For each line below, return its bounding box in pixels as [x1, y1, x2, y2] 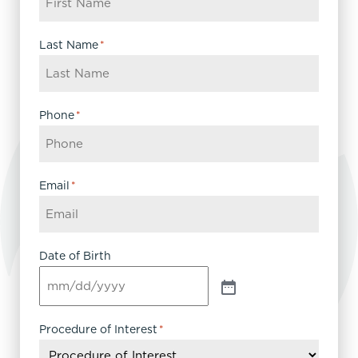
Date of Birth [39, 248, 111, 265]
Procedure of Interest [39, 321, 157, 338]
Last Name [39, 37, 98, 54]
